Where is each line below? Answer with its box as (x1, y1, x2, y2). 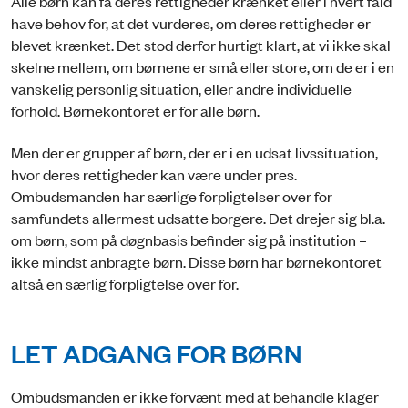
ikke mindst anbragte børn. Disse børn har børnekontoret (11, 251, 382, 272)
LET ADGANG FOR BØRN (11, 337, 301, 370)
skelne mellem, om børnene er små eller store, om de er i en (11, 56, 394, 76)
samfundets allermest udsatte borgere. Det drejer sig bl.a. (11, 208, 385, 229)
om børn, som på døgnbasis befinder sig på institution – (11, 229, 367, 250)
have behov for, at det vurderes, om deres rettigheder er (11, 12, 371, 33)
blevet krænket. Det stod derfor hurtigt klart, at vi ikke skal (11, 34, 391, 55)
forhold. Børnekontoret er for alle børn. (11, 99, 260, 120)
